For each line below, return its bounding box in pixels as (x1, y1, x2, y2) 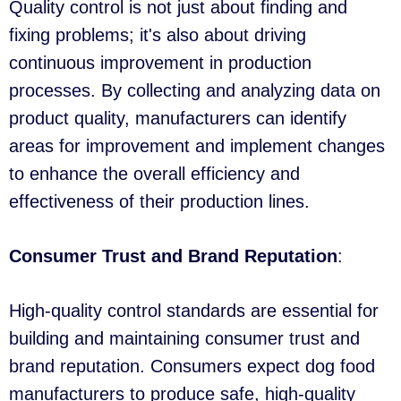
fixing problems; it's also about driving (9, 25, 306, 46)
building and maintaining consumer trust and (9, 328, 360, 349)
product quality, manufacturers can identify (9, 108, 346, 129)
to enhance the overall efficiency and (9, 164, 300, 184)
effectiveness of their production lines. (9, 192, 310, 212)
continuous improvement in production (9, 53, 311, 73)
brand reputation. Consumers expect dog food (9, 356, 375, 377)
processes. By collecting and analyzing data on (9, 81, 380, 101)
